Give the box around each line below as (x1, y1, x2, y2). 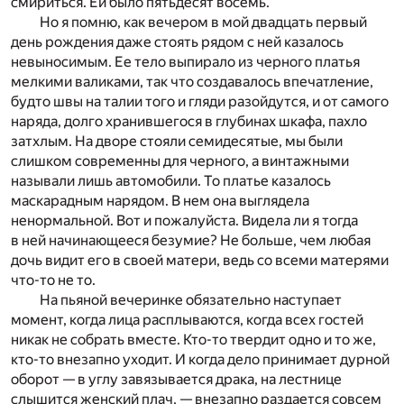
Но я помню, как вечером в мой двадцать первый (40, 14, 367, 32)
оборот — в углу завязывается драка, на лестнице (11, 371, 342, 389)
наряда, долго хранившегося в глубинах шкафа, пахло (11, 113, 367, 131)
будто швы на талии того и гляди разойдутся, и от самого (11, 93, 389, 111)
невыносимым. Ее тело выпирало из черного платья (11, 53, 360, 71)
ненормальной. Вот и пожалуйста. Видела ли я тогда (11, 212, 358, 230)
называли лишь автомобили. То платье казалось (11, 172, 331, 190)
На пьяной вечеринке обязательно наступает (40, 291, 342, 309)
